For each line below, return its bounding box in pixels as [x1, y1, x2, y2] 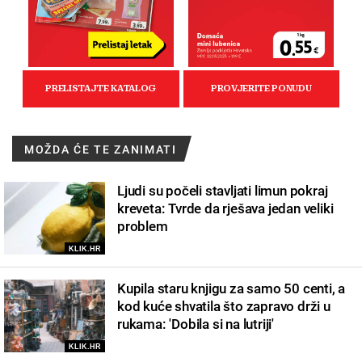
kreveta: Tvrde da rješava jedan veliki [117, 200, 334, 217]
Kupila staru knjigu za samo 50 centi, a [117, 280, 346, 297]
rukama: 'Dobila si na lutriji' [117, 315, 275, 332]
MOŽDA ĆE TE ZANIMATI [24, 142, 177, 156]
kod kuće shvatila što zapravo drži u [117, 297, 330, 314]
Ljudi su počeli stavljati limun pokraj [117, 182, 328, 199]
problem [117, 217, 168, 234]
